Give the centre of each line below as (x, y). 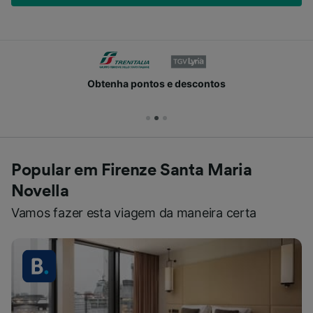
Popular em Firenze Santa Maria (132, 170)
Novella (40, 191)
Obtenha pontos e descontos (156, 83)
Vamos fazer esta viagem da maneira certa (134, 213)
